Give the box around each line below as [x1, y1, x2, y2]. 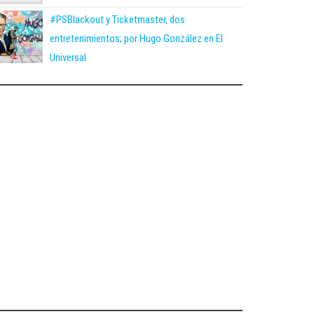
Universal [50, 50, 86, 64]
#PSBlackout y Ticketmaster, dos [50, 13, 185, 26]
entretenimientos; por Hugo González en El [50, 32, 223, 45]
